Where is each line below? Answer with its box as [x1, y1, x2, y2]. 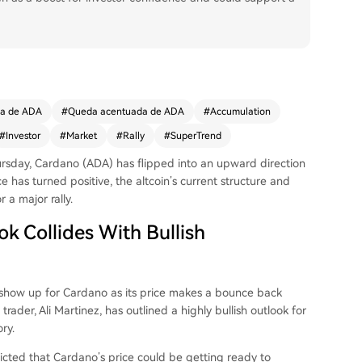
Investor [6, 130, 40, 141]
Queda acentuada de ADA [68, 106, 184, 117]
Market [66, 130, 97, 141]
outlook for [250, 304, 306, 317]
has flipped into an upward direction [113, 157, 305, 170]
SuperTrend [170, 130, 221, 141]
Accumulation [210, 106, 271, 117]
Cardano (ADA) [35, 157, 113, 170]
